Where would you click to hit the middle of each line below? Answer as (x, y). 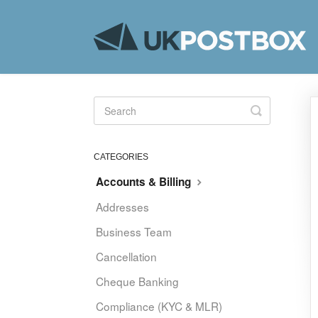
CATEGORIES (121, 157)
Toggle (275, 110)
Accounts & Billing (145, 182)
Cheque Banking (137, 281)
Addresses (122, 207)
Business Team (134, 231)
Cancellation (126, 256)
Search (276, 121)
